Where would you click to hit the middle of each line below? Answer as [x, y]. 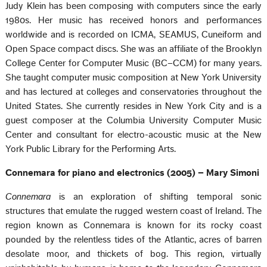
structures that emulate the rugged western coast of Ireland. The [133, 211]
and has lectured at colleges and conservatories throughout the [133, 91]
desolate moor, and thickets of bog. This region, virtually [133, 254]
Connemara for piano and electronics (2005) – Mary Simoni [133, 173]
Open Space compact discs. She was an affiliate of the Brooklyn [133, 49]
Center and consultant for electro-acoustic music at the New [133, 134]
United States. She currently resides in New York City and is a [133, 106]
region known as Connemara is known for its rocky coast [133, 225]
